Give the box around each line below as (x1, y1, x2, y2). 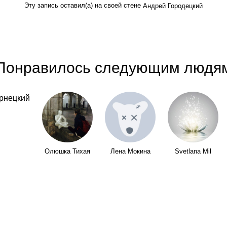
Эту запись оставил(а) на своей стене (24, 2, 143, 9)
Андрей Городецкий (143, 2, 203, 10)
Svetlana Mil (175, 148, 211, 156)
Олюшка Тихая (45, 148, 90, 156)
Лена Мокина (110, 148, 150, 156)
